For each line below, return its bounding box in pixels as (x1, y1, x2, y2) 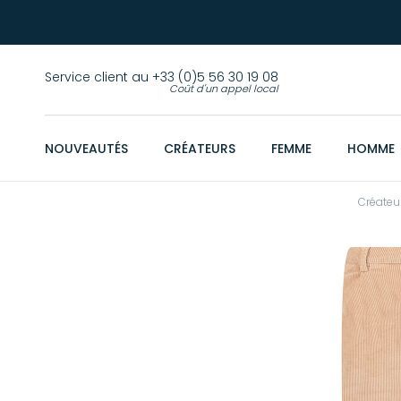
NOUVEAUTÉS (45, 140, 128, 158)
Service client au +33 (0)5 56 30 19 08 (45, 68, 278, 86)
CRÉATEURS (164, 140, 235, 158)
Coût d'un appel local (169, 81, 278, 96)
